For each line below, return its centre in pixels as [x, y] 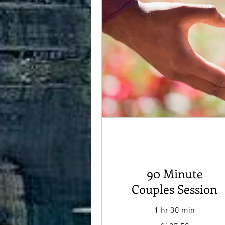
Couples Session [175, 189]
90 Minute [175, 173]
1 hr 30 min [175, 211]
